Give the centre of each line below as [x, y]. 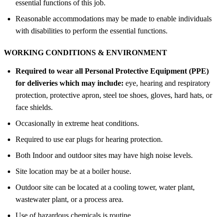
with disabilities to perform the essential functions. [92, 31]
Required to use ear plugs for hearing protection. [89, 139]
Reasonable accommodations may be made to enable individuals [114, 18]
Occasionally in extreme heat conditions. [77, 123]
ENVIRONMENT [136, 52]
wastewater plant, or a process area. [70, 199]
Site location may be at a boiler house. [73, 171]
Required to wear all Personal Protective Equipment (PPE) [112, 71]
